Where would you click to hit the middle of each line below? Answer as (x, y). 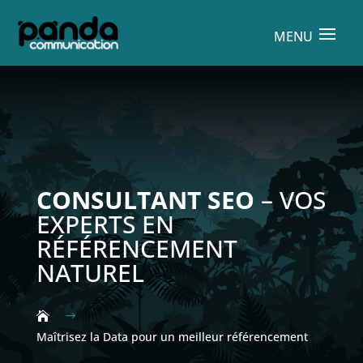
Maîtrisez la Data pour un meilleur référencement (172, 336)
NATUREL (90, 272)
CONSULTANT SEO (145, 199)
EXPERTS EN (105, 224)
